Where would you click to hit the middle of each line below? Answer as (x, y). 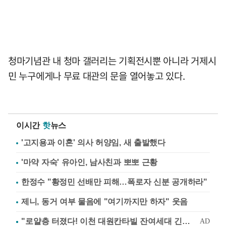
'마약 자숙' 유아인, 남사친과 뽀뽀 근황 (90, 162)
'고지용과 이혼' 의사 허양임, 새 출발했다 (93, 143)
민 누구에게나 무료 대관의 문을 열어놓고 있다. (97, 76)
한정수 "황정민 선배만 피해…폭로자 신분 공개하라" (114, 182)
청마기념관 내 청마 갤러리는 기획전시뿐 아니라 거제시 (112, 61)
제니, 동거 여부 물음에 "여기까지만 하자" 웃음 (104, 202)
